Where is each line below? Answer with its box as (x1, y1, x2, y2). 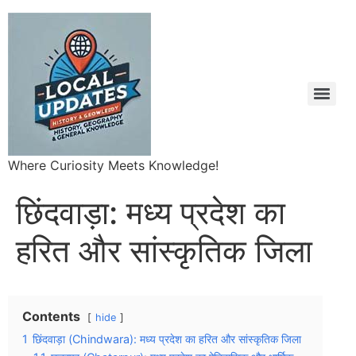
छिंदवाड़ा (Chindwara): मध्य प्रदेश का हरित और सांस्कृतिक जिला (33, 332, 301, 346)
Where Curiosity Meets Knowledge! (8, 157, 219, 173)
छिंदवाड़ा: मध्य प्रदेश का (16, 193, 285, 232)
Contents (22, 308, 80, 324)
